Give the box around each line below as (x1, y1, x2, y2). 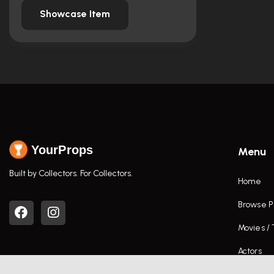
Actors (238, 245, 262, 256)
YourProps (31, 143, 93, 157)
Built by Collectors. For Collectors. (9, 168, 133, 179)
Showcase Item (40, 8, 110, 20)
